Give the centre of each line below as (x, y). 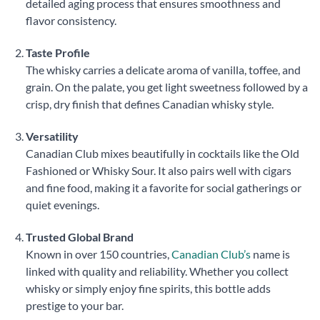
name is (270, 254)
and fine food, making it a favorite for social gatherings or (163, 188)
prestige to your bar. (74, 305)
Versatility (52, 136)
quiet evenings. (62, 205)
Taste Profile (57, 53)
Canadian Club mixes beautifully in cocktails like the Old (162, 154)
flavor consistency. (71, 21)
